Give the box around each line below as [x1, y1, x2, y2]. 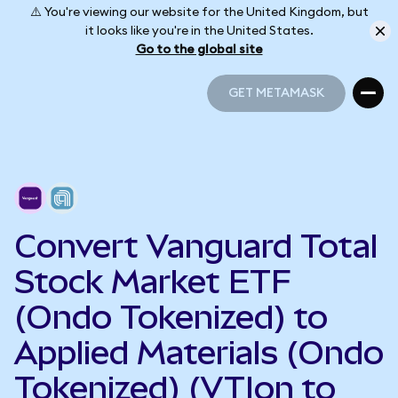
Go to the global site [135, 43, 263, 56]
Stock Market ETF [14, 263, 291, 300]
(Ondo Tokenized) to [14, 298, 328, 336]
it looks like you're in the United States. [84, 24, 314, 37]
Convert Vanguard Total [14, 227, 378, 265]
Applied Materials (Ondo [14, 334, 384, 371]
